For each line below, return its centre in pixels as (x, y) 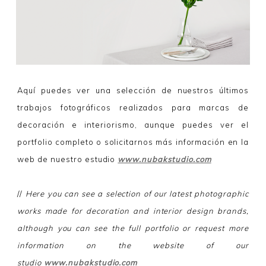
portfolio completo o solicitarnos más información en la (133, 142)
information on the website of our (133, 245)
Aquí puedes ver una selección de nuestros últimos (133, 90)
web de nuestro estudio (68, 159)
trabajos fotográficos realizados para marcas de (133, 107)
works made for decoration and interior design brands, (133, 210)
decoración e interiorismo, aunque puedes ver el (133, 124)
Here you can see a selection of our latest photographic (137, 193)
